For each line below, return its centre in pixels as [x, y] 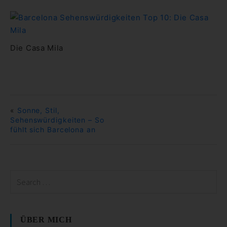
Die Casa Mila [37, 48]
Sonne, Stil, [38, 110]
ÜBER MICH [46, 220]
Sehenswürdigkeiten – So [57, 120]
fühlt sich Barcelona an [53, 129]
